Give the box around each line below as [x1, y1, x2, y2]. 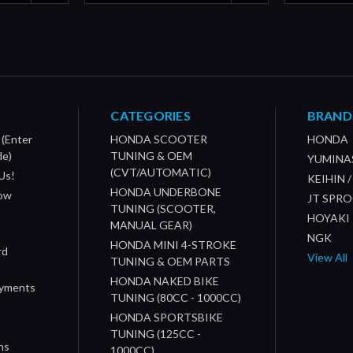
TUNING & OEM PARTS [110, 255, 231, 269]
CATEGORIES [110, 108, 191, 124]
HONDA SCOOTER [110, 132, 208, 147]
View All [307, 251, 347, 265]
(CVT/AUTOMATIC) [110, 165, 212, 180]
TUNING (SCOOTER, [110, 202, 217, 216]
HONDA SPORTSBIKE [110, 310, 224, 325]
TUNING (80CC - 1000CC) [110, 291, 242, 305]
